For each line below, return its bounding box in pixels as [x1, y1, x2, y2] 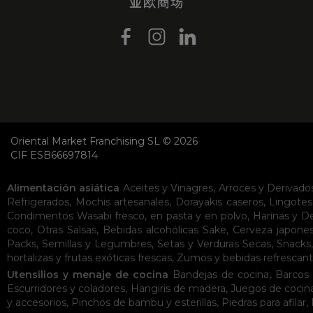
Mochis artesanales [75, 195, 170, 208]
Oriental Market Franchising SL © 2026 [10, 134, 198, 147]
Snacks [277, 237, 312, 250]
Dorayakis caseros [175, 195, 263, 208]
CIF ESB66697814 [10, 148, 98, 161]
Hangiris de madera [130, 282, 226, 295]
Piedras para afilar [221, 296, 306, 309]
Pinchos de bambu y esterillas [71, 296, 217, 309]
